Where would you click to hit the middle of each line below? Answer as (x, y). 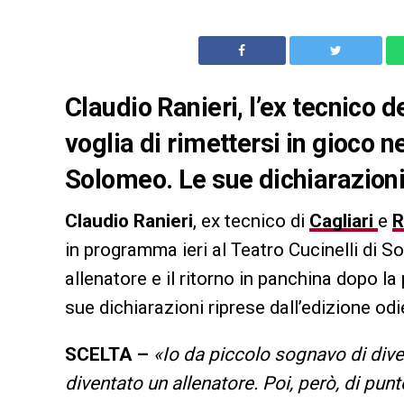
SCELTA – (109, 355)
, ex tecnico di (251, 221)
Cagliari (344, 221)
